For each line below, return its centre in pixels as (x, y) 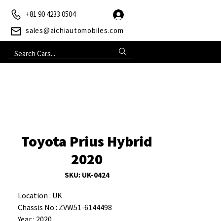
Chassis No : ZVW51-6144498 (65, 207)
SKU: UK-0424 (87, 175)
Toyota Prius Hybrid (87, 141)
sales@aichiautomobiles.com (75, 30)
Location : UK (40, 195)
